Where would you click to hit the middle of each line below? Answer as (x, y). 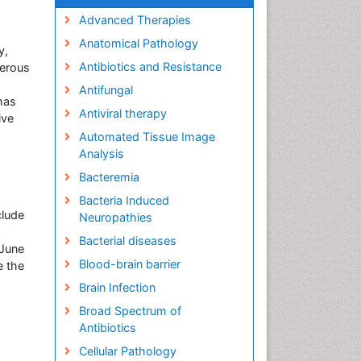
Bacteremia (109, 177)
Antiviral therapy (122, 113)
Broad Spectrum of (130, 311)
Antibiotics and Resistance (150, 66)
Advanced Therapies (135, 20)
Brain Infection (117, 287)
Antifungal (106, 90)
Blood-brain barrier (129, 264)
